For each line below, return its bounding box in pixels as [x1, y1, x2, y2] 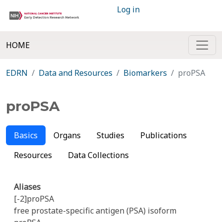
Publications [140, 130, 187, 141]
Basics [14, 130, 38, 141]
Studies [97, 130, 124, 141]
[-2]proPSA [14, 193, 54, 204]
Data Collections [68, 150, 129, 161]
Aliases [14, 181, 41, 192]
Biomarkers [123, 67, 167, 78]
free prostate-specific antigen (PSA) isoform [14, 205, 176, 216]
